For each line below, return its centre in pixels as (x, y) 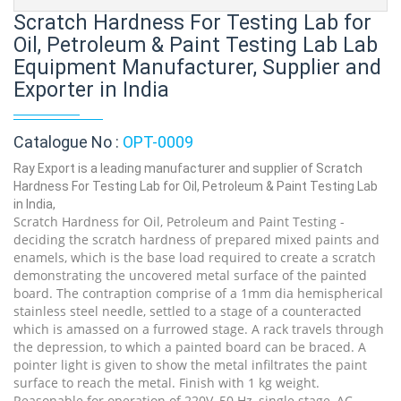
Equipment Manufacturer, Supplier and (197, 68)
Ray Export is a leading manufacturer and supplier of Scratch (188, 168)
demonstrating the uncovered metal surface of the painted (190, 275)
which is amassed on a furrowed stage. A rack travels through (199, 329)
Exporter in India (91, 90)
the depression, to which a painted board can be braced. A (190, 347)
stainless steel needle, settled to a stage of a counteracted (188, 311)
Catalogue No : (68, 142)
